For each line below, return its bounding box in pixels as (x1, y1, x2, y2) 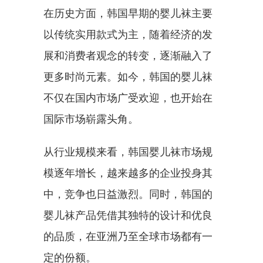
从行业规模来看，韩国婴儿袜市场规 (43, 146, 213, 158)
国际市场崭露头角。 (43, 113, 139, 125)
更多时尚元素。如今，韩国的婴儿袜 (43, 70, 213, 83)
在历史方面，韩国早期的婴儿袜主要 (43, 7, 213, 19)
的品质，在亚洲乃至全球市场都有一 (43, 230, 213, 242)
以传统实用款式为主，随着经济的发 (43, 28, 213, 41)
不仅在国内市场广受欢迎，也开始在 (43, 92, 213, 104)
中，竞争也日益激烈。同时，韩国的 (43, 188, 213, 200)
